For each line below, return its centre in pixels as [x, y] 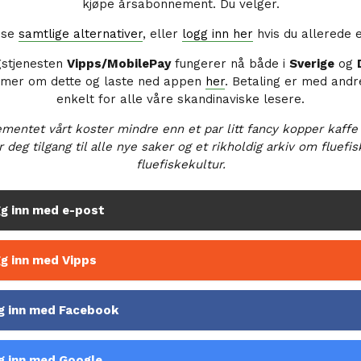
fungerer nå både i [230, 64]
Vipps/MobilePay [118, 64]
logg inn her [218, 34]
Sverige [311, 64]
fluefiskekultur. [180, 165]
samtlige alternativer [81, 34]
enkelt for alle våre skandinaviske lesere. [180, 100]
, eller [162, 34]
